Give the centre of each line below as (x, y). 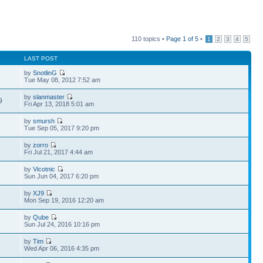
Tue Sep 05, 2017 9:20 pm (62, 128)
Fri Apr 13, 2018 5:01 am (59, 104)
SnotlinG (45, 73)
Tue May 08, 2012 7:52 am (63, 80)
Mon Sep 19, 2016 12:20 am (64, 200)
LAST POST (41, 58)
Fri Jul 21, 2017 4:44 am (59, 152)
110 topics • (149, 39)
